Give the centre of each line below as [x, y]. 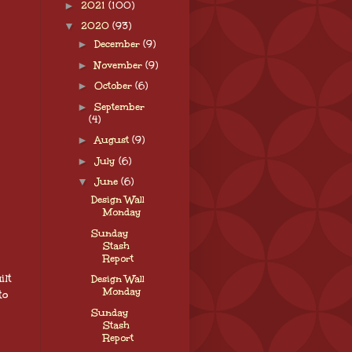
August [113, 140]
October [114, 86]
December [118, 44]
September [119, 106]
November [119, 65]
